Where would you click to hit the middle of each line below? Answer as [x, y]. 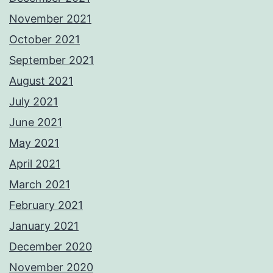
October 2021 [44, 40]
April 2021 [35, 164]
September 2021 [51, 60]
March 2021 [40, 185]
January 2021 [44, 226]
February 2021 [46, 205]
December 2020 [51, 247]
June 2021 [36, 122]
